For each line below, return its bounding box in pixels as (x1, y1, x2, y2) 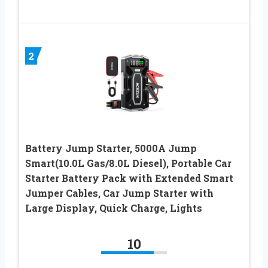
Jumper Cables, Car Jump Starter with (25, 186, 214, 199)
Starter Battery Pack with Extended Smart (25, 171, 233, 184)
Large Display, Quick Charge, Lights (25, 201, 202, 214)
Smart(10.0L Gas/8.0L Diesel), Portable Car (25, 156, 232, 169)
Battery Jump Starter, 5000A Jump (25, 141, 197, 154)
